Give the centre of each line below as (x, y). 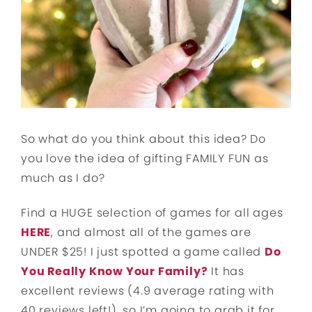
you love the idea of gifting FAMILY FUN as (145, 158)
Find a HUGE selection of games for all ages (152, 212)
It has (226, 271)
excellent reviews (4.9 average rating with (148, 290)
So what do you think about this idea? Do (143, 139)
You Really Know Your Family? (115, 271)
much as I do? (63, 178)
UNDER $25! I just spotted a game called (143, 251)
